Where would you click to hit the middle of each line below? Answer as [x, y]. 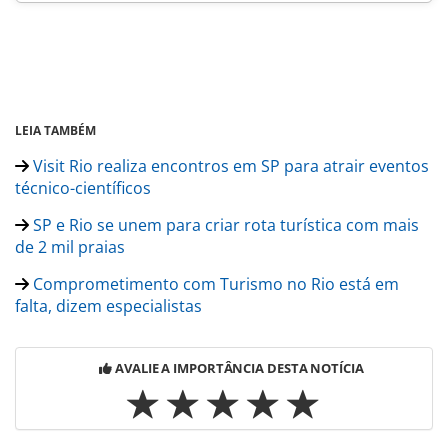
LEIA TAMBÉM [55, 130]
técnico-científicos [83, 187]
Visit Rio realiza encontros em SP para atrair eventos [229, 165]
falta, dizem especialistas [108, 305]
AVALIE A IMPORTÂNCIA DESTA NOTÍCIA [239, 367]
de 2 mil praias [70, 246]
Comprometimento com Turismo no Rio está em [214, 283]
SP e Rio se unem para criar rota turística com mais [224, 224]
